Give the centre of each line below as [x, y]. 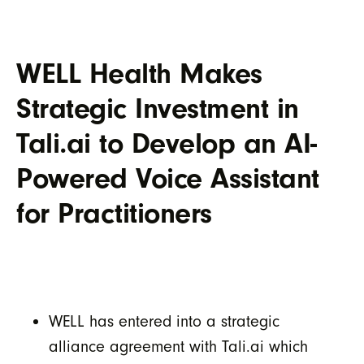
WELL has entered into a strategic [164, 321]
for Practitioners [114, 213]
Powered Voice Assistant [168, 178]
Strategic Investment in [158, 108]
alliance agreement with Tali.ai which [178, 347]
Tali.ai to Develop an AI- [167, 143]
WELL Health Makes [139, 74]
